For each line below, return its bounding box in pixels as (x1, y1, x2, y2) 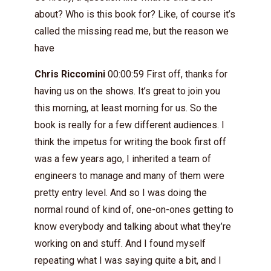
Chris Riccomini (34, 68, 105, 80)
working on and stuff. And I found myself (34, 238, 206, 249)
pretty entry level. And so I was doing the (34, 187, 207, 198)
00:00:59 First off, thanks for (105, 68, 227, 80)
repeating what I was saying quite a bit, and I (34, 255, 221, 266)
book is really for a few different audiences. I (34, 119, 224, 131)
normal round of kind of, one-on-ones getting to (34, 204, 233, 215)
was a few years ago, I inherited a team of (34, 153, 211, 165)
